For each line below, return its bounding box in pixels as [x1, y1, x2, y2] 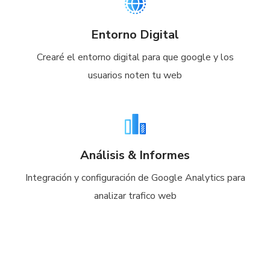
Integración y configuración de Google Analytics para [25, 171, 245, 185]
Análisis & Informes [80, 147, 190, 164]
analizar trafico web [93, 189, 177, 203]
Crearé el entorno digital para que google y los [36, 51, 234, 64]
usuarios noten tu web [88, 69, 182, 83]
